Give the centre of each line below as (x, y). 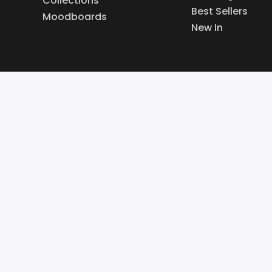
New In (207, 28)
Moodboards (75, 17)
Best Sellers (219, 12)
